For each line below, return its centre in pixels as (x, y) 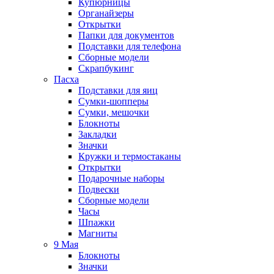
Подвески (99, 189)
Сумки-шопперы (113, 101)
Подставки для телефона (130, 46)
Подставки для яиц (118, 90)
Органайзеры (106, 13)
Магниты (98, 233)
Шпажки (97, 222)
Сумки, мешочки (114, 112)
